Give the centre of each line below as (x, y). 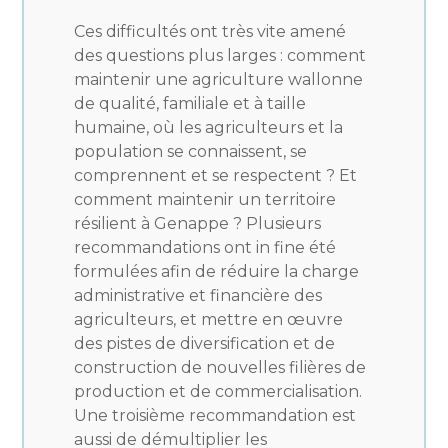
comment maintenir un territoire (205, 199)
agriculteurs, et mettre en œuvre (209, 319)
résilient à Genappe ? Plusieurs (198, 223)
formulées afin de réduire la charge (217, 271)
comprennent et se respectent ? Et (216, 175)
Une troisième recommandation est (215, 415)
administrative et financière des (198, 295)
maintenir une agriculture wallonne (219, 79)
